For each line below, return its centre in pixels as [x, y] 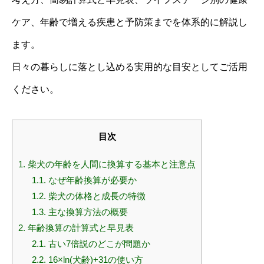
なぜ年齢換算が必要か [91, 180]
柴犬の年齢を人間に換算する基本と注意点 [110, 164]
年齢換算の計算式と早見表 [80, 228]
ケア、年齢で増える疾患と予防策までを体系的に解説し [130, 22]
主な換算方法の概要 [87, 212]
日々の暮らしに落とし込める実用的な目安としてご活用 [130, 67]
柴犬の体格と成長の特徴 [95, 196]
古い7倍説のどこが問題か [98, 244]
